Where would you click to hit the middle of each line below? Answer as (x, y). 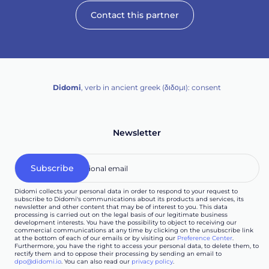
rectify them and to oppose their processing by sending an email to (118, 254)
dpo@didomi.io (38, 262)
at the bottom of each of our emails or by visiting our (96, 238)
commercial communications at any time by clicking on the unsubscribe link (134, 231)
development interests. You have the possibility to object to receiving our (125, 223)
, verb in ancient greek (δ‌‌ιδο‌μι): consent (151, 88)
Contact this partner (134, 15)
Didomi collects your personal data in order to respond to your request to (126, 192)
